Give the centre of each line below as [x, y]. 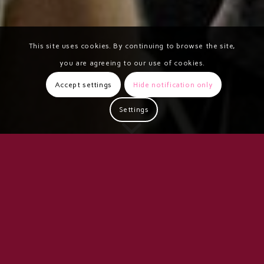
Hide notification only [173, 85]
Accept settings [83, 85]
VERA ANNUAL [126, 239]
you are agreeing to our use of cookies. [132, 63]
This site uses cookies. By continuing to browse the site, [132, 46]
